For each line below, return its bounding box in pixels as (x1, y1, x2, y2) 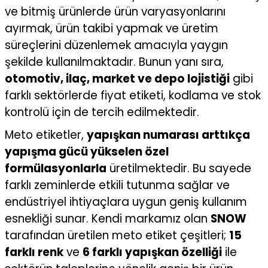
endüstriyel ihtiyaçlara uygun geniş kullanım (5, 194, 247, 210)
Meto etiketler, (5, 127, 87, 143)
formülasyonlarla (5, 160, 106, 176)
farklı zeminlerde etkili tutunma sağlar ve (5, 177, 230, 193)
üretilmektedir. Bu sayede (106, 160, 251, 176)
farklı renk (5, 244, 63, 260)
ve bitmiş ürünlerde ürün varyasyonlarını (5, 4, 226, 20)
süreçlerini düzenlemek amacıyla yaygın (5, 37, 228, 53)
